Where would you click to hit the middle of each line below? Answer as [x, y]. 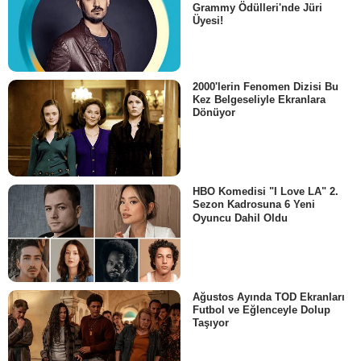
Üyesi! [208, 20]
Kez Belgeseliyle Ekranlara [259, 100]
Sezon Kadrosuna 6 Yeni [254, 205]
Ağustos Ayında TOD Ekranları [269, 297]
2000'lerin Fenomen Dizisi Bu [266, 87]
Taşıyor [211, 322]
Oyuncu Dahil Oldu [240, 218]
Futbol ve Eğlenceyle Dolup [261, 309]
